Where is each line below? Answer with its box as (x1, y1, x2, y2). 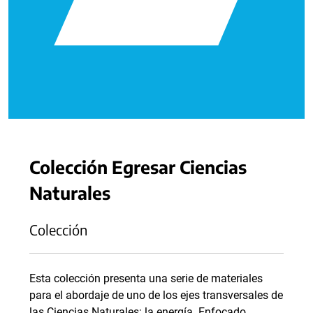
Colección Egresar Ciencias (29, 156, 247, 177)
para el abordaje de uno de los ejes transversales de (29, 289, 283, 302)
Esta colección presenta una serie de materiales (29, 272, 263, 285)
